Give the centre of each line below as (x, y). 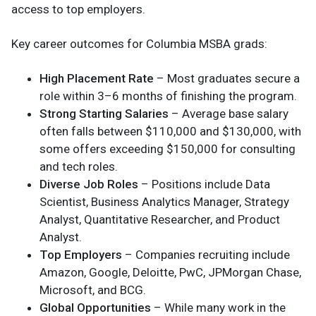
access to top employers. (78, 9)
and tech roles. (79, 166)
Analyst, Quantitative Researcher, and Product (160, 219)
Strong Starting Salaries (104, 113)
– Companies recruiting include (206, 254)
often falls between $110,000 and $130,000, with (170, 131)
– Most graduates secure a (227, 78)
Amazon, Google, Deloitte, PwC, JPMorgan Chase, (170, 272)
